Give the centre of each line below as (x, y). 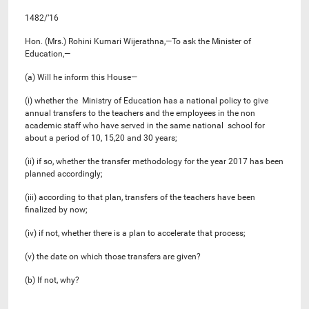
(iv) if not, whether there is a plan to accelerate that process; (135, 233)
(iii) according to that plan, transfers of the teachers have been (140, 197)
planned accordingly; (64, 173)
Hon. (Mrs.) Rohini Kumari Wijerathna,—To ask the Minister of (138, 41)
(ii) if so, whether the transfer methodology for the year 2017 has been (154, 161)
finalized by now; (56, 209)
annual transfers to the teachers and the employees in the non (140, 113)
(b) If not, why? (52, 280)
